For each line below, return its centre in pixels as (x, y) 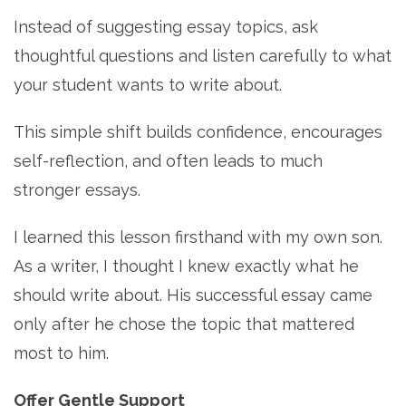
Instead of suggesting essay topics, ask (166, 27)
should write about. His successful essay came (193, 295)
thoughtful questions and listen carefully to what (203, 56)
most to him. (61, 353)
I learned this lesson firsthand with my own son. (198, 237)
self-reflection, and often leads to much (168, 161)
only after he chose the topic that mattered (184, 324)
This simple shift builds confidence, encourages (198, 132)
